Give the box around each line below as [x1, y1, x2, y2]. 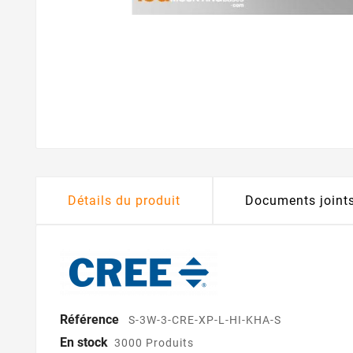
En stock [60, 334, 108, 350]
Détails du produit [68, 192, 180, 208]
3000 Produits [114, 336, 194, 349]
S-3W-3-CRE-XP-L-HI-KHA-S [128, 313, 281, 326]
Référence [60, 311, 122, 327]
